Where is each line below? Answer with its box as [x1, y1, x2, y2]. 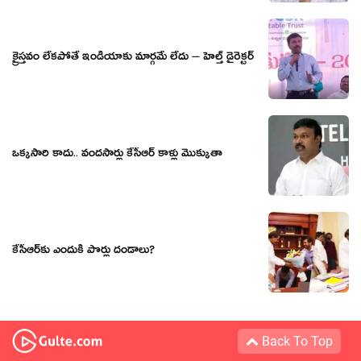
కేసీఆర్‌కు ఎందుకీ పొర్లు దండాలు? [12, 241, 155, 263]
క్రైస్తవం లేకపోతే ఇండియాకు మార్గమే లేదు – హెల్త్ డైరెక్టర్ [12, 48, 254, 69]
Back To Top [259, 333, 333, 349]
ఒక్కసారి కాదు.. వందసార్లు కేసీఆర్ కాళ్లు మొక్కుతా [12, 144, 222, 166]
